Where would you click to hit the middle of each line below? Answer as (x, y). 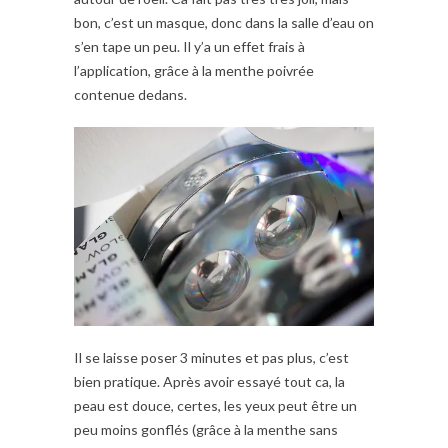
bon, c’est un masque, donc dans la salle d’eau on (224, 22)
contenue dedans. (130, 94)
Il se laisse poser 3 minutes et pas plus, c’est (211, 358)
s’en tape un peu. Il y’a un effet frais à (189, 46)
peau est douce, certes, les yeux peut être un (215, 406)
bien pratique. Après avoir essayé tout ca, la (209, 382)
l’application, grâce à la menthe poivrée (194, 70)
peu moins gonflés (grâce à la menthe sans (206, 430)
